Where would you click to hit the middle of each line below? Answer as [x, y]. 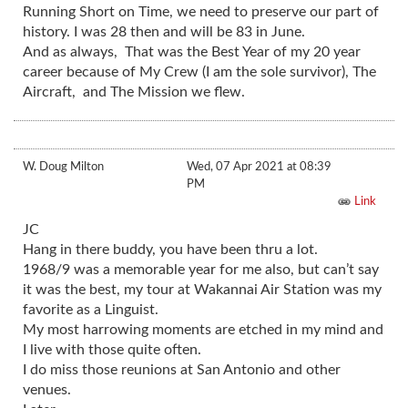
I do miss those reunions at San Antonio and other [182, 369]
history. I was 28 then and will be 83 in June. [164, 31]
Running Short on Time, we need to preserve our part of [201, 11]
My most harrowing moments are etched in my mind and [203, 329]
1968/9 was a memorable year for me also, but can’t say [201, 269]
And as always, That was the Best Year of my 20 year [192, 51]
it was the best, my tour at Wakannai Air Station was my [202, 289]
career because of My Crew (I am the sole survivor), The [199, 71]
